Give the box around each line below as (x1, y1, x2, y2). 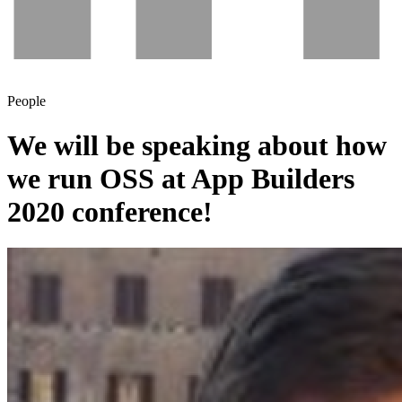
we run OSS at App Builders (7, 162, 354, 195)
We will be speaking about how (7, 128, 387, 162)
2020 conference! (7, 195, 213, 228)
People (7, 93, 46, 109)
